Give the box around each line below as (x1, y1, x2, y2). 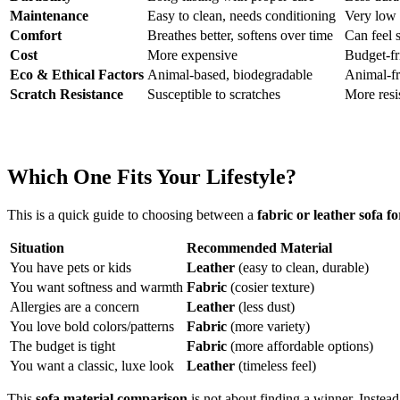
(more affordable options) (227, 337, 373, 354)
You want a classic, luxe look (10, 357, 174, 373)
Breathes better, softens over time (147, 28, 333, 44)
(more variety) (227, 318, 310, 334)
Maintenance (10, 8, 88, 24)
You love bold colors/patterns (10, 318, 174, 334)
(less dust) (235, 298, 295, 314)
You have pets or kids (10, 259, 131, 275)
